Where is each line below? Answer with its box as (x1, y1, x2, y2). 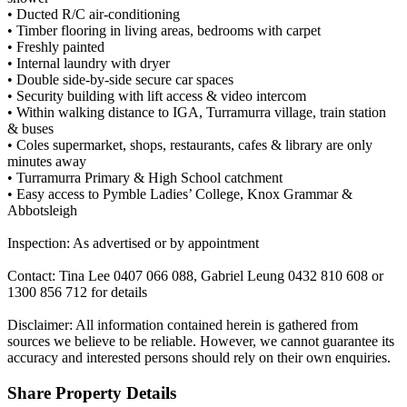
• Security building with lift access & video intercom (7, 88, 306, 104)
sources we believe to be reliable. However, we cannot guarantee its (7, 333, 394, 350)
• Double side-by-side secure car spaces (7, 72, 233, 88)
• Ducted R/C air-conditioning (7, 6, 180, 23)
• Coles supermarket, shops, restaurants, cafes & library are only (7, 137, 372, 154)
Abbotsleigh (7, 203, 77, 219)
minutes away (7, 154, 86, 170)
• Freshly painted (7, 39, 104, 55)
